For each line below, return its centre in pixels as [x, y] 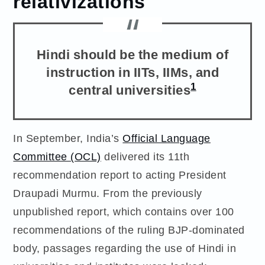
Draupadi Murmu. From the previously [108, 193]
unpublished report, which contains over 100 [124, 212]
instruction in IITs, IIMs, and [132, 71]
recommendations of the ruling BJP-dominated [129, 230]
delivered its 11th [145, 157]
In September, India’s [68, 138]
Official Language [167, 138]
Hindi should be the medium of [132, 54]
